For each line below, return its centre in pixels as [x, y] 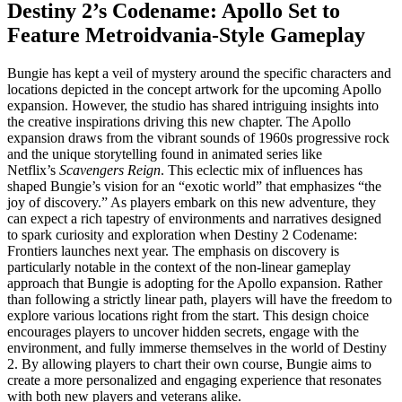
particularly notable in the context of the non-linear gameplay [179, 267]
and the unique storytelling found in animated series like [165, 153]
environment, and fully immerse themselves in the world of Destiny [197, 347]
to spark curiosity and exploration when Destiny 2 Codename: [182, 234]
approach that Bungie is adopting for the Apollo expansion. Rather [195, 283]
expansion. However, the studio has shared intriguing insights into [193, 105]
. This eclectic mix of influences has [262, 170]
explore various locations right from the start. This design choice [188, 315]
